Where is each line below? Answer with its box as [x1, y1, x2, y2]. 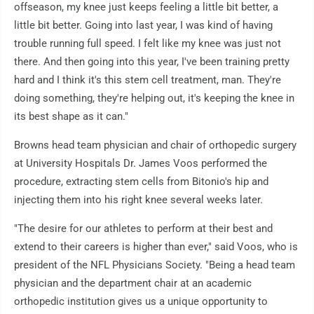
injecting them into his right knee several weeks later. [14, 193, 263, 207]
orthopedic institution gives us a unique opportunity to [14, 295, 268, 308]
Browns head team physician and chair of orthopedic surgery [14, 139, 296, 152]
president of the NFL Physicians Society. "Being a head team [14, 259, 295, 272]
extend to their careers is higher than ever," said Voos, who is [14, 240, 298, 254]
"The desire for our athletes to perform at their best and [14, 222, 273, 235]
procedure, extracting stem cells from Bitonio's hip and [14, 175, 268, 189]
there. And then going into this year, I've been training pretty [14, 55, 289, 69]
